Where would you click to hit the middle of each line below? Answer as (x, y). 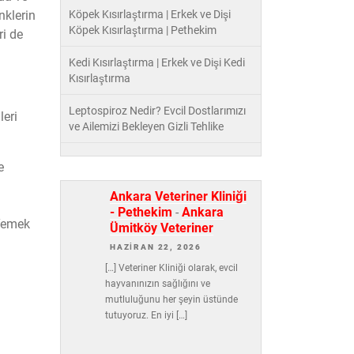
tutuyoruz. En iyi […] (146, 316)
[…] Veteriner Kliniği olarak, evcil (171, 268)
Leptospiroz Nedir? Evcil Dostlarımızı (157, 111)
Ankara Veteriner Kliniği (178, 196)
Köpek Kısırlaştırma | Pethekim (143, 30)
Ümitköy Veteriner (162, 228)
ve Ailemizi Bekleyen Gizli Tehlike (146, 126)
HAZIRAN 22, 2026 (156, 247)
